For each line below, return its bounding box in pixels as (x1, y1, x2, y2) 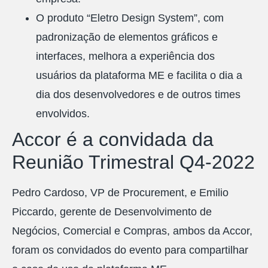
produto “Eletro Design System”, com (47, 12, 224, 25)
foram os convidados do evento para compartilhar (12, 244, 248, 257)
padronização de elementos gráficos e (36, 31, 218, 44)
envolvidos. (36, 108, 90, 120)
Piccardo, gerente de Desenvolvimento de (12, 206, 212, 218)
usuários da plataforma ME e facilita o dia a (36, 69, 242, 82)
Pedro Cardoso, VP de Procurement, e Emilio (12, 187, 229, 199)
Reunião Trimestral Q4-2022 (12, 151, 255, 173)
